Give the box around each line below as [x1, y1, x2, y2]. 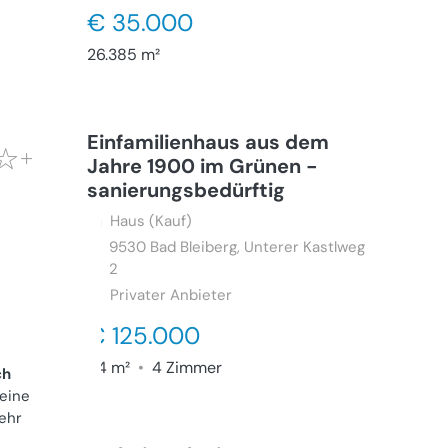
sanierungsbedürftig [86, 177, 285, 203]
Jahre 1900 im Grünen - [86, 153, 318, 179]
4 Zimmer [147, 357, 222, 378]
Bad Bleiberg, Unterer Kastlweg [150, 237, 366, 257]
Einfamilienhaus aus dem [86, 129, 329, 155]
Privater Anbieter [109, 285, 232, 305]
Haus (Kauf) [109, 211, 192, 231]
